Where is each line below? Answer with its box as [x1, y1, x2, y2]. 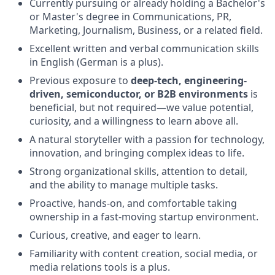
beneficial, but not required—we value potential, [29, 100, 254, 114]
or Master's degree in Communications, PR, [29, 9, 231, 23]
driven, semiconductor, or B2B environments [29, 87, 248, 101]
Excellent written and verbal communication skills [29, 41, 259, 55]
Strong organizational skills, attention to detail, [29, 164, 247, 178]
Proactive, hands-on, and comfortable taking [29, 196, 237, 210]
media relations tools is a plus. [29, 260, 170, 274]
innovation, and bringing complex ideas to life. [29, 145, 244, 160]
